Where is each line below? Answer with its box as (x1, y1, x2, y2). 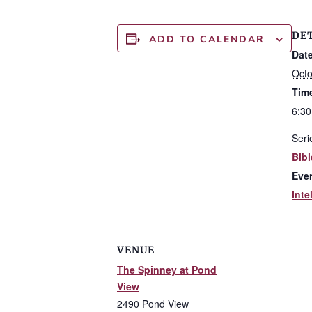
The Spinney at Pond (117, 263, 217, 276)
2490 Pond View (117, 297, 189, 311)
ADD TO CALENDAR (149, 33, 265, 46)
